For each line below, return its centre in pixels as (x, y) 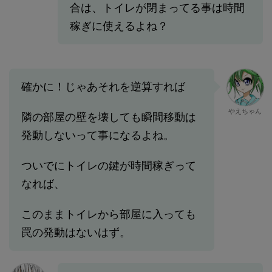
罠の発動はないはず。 (76, 233)
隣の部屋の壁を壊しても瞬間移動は (109, 117)
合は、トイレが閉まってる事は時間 (157, 8)
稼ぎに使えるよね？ (119, 26)
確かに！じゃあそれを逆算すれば (103, 87)
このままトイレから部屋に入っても (109, 214)
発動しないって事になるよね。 (98, 135)
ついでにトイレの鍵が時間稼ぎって (109, 166)
